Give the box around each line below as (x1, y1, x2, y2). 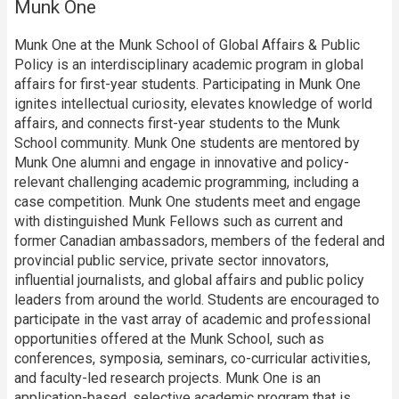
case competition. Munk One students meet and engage (14, 193, 361, 211)
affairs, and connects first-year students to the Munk (14, 115, 340, 133)
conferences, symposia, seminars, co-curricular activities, (14, 350, 370, 368)
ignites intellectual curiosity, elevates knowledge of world (14, 95, 372, 113)
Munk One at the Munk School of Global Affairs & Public (14, 37, 360, 54)
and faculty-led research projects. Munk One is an (14, 370, 321, 387)
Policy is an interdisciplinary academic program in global (14, 56, 363, 74)
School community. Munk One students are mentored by (14, 134, 360, 152)
